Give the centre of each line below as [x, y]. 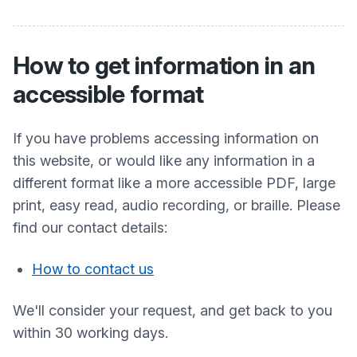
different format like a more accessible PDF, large [174, 183]
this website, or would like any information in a [164, 161]
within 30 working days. [90, 333]
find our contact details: [90, 228]
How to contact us [93, 269]
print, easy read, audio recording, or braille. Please [177, 205]
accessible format [108, 94]
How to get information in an [164, 65]
